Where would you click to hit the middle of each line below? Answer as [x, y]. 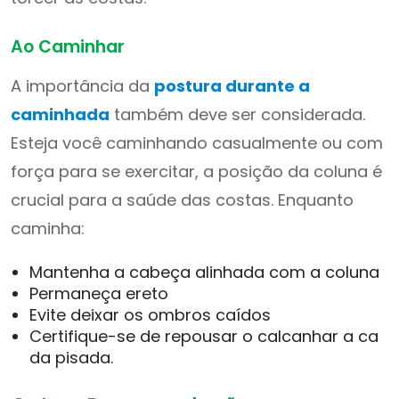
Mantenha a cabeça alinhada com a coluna [204, 272]
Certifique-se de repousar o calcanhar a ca [204, 336]
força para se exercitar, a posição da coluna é [196, 171]
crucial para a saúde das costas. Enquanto [182, 200]
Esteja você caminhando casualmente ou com [197, 143]
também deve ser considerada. [237, 114]
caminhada [60, 114]
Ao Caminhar [68, 47]
